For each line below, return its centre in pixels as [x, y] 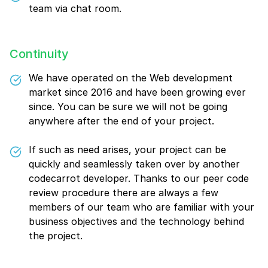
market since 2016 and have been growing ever [137, 92]
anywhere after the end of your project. [121, 121]
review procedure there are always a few [124, 193]
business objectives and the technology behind [136, 221]
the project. [56, 236]
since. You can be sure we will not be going [128, 106]
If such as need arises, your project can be [127, 150]
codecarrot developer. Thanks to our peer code [139, 178]
